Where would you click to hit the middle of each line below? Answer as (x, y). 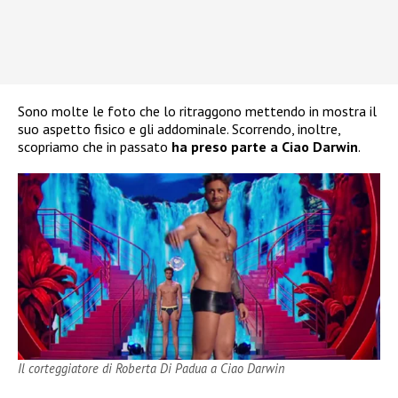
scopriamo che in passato (95, 147)
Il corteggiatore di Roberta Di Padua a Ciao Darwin (151, 369)
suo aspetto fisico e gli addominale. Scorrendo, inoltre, (179, 129)
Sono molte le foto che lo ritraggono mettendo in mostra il (197, 111)
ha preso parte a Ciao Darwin (265, 147)
